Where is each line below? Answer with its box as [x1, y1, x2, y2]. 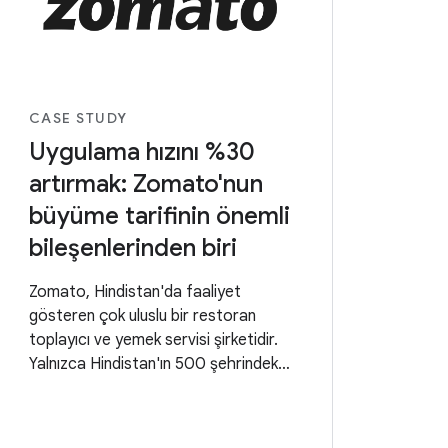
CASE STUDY [28, 109, 128, 128]
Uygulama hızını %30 [28, 137, 255, 168]
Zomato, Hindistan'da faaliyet [28, 282, 241, 303]
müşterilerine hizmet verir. [28, 378, 213, 399]
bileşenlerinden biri [28, 233, 237, 264]
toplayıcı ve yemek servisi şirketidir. [28, 330, 278, 351]
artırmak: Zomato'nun [28, 169, 263, 200]
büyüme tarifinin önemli [28, 201, 290, 232]
